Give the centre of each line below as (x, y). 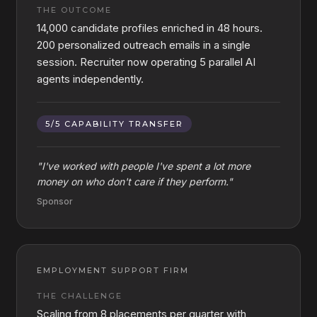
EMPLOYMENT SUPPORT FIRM (113, 270)
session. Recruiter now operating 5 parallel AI (146, 62)
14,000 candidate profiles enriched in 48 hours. (150, 28)
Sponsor (55, 201)
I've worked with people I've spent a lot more (146, 166)
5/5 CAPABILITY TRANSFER (114, 124)
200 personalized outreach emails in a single (144, 45)
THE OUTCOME (74, 10)
